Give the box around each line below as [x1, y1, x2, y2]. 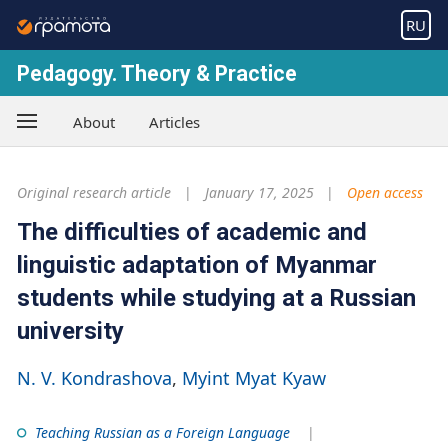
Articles [149, 111, 200, 132]
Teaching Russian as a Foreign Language [34, 422, 290, 442]
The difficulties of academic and [17, 217, 367, 246]
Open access [347, 183, 423, 203]
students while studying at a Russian [17, 283, 416, 312]
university [17, 316, 124, 345]
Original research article [17, 183, 171, 203]
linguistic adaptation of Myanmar [17, 250, 377, 279]
